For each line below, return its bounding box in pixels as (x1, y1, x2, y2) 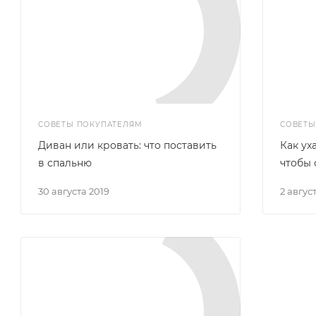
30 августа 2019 (43, 186, 109, 197)
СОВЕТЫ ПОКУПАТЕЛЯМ (38, 120, 142, 129)
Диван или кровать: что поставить (38, 139, 217, 152)
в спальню (38, 157, 92, 169)
